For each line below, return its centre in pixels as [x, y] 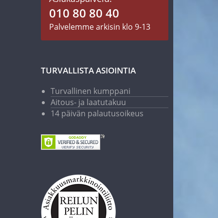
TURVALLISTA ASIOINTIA [88, 70]
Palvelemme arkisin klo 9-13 [100, 27]
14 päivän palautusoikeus [97, 113]
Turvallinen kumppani [90, 91]
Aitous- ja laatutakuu [88, 102]
